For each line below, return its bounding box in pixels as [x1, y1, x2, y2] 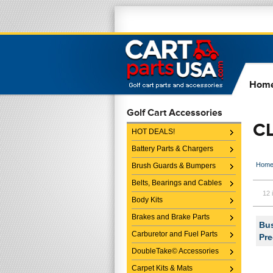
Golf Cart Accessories [127, 107, 222, 118]
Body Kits [132, 196, 163, 204]
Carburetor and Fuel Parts [132, 230, 218, 238]
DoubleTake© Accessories [132, 247, 219, 255]
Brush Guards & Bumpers [132, 161, 216, 170]
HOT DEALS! [132, 127, 175, 136]
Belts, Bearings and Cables [132, 179, 222, 187]
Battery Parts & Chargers [132, 144, 213, 153]
